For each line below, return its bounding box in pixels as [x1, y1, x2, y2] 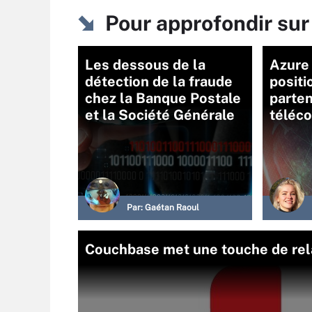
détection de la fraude [85, 73, 233, 91]
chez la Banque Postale [85, 90, 241, 107]
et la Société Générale [85, 107, 235, 124]
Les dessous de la [85, 56, 205, 74]
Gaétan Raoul [145, 203, 199, 213]
